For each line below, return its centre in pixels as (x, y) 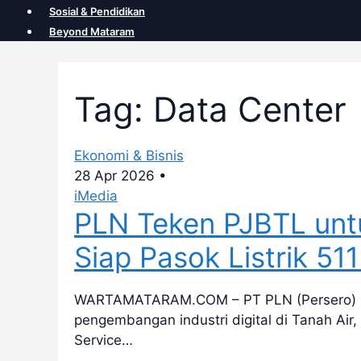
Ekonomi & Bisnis (129, 155)
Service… (104, 340)
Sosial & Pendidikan (97, 11)
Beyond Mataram (92, 31)
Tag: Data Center (210, 109)
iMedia (96, 195)
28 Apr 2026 (114, 175)
